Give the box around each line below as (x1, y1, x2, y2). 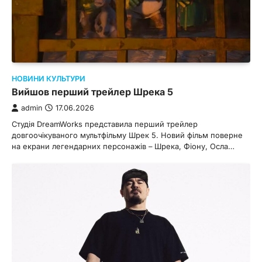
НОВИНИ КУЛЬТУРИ (12, 74, 85, 84)
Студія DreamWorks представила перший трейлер (12, 119, 198, 129)
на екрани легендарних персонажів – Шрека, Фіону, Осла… (12, 142, 235, 151)
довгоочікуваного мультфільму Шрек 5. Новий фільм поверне (12, 130, 243, 140)
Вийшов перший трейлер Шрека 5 (12, 86, 173, 98)
